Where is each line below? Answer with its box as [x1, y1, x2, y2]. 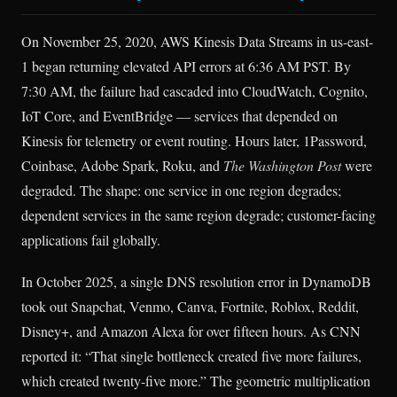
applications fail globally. [21, 230, 160, 249]
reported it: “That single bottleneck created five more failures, [21, 346, 362, 365]
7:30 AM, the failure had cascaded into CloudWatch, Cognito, [21, 81, 368, 100]
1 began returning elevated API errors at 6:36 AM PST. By [21, 56, 351, 75]
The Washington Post [223, 155, 341, 175]
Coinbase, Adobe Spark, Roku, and [21, 155, 223, 175]
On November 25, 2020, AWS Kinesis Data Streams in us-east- [21, 31, 373, 51]
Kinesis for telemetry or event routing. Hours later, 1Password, [21, 130, 367, 150]
